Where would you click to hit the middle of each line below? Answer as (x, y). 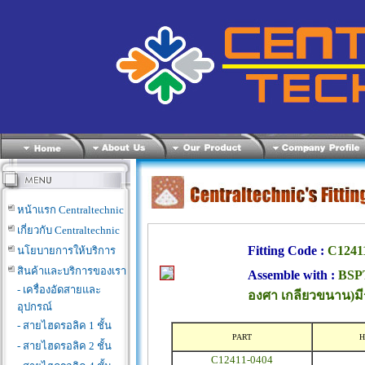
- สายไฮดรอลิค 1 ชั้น (64, 325)
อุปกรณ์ (35, 307)
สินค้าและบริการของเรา (72, 271)
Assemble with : (293, 275)
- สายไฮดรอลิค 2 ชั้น (64, 346)
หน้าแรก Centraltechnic (70, 210)
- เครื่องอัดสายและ (59, 290)
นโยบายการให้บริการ (66, 251)
